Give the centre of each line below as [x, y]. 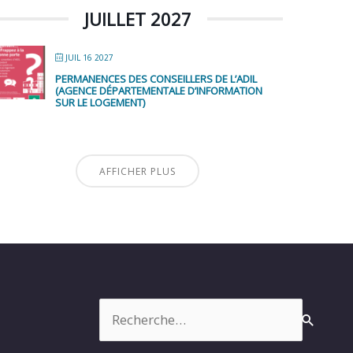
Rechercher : [136, 308]
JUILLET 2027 [137, 19]
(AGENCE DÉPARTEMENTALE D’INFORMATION [159, 91]
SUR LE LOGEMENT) [100, 103]
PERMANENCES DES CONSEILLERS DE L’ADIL [156, 79]
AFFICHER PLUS [138, 172]
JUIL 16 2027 [90, 58]
